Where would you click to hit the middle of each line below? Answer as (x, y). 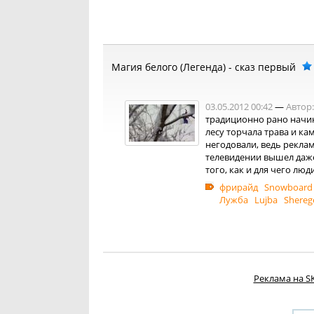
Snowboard (288, 187)
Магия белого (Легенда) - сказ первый (204, 67)
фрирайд (239, 187)
